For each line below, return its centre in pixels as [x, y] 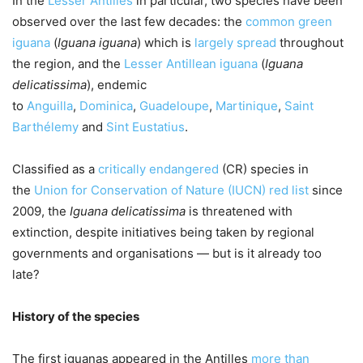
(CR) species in [264, 169]
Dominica [106, 105]
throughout [310, 42]
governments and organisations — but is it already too [167, 253]
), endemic [117, 84]
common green [289, 21]
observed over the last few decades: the [129, 21]
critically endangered [158, 169]
